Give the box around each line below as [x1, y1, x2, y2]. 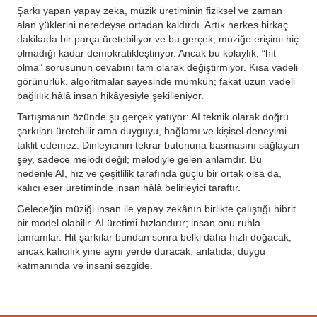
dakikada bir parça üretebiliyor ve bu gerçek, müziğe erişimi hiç [17, 33, 299, 45]
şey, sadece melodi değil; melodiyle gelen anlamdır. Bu [17, 154, 262, 165]
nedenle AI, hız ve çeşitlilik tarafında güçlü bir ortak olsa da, [17, 168, 282, 179]
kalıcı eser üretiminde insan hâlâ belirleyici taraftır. [17, 182, 241, 193]
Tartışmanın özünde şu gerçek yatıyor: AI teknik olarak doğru [17, 111, 289, 122]
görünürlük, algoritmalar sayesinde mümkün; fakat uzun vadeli [17, 76, 295, 87]
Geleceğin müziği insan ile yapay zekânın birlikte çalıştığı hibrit [17, 203, 296, 214]
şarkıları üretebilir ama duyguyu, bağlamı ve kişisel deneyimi [17, 125, 287, 137]
